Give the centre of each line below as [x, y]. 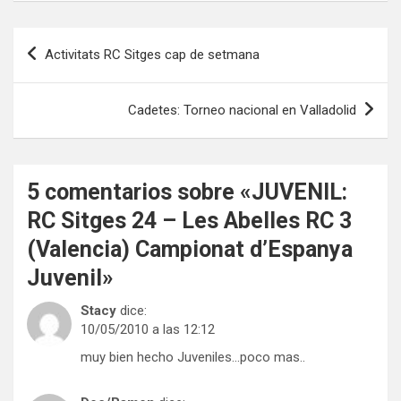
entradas [58, 98]
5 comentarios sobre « [139, 192]
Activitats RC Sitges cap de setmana [152, 54]
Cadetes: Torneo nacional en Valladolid [242, 110]
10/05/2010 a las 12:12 [148, 329]
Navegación [72, 40]
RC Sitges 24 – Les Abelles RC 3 [189, 220]
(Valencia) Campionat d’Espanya [190, 249]
